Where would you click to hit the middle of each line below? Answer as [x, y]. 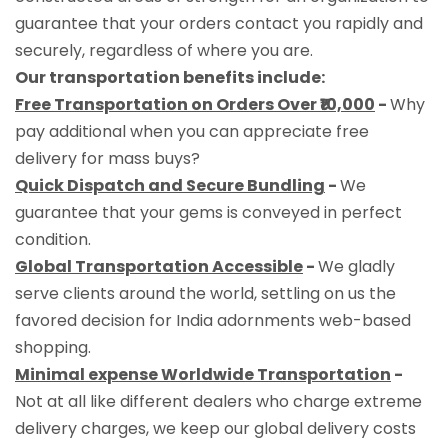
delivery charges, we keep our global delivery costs [215, 428]
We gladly [356, 266]
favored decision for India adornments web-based [213, 320]
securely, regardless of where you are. [164, 50]
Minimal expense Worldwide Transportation [203, 374]
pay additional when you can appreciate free [192, 131]
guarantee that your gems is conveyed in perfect [208, 212]
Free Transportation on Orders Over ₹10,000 [195, 104]
